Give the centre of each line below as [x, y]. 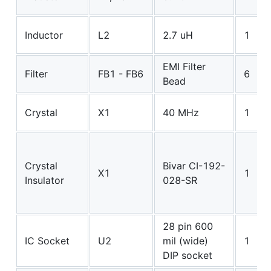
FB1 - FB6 [121, 74]
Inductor [44, 35]
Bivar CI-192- [194, 166]
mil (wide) [185, 241]
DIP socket [188, 256]
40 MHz [181, 113]
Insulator [44, 181]
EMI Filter [184, 67]
